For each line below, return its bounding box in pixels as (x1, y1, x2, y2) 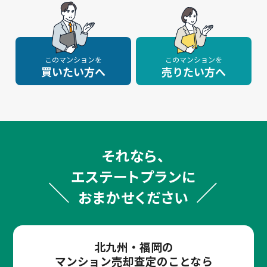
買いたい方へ (41, 64, 106, 80)
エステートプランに (70, 166, 197, 187)
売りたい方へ (161, 64, 226, 80)
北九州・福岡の (94, 238, 173, 255)
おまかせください (77, 187, 190, 208)
